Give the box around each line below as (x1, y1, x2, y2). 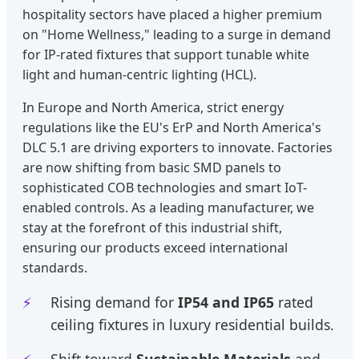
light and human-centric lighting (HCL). (22, 65, 256, 83)
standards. (22, 258, 87, 276)
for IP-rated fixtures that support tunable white (22, 45, 309, 63)
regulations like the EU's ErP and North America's (22, 118, 321, 136)
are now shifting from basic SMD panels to (22, 158, 281, 176)
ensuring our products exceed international (22, 238, 288, 256)
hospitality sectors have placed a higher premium (22, 5, 322, 23)
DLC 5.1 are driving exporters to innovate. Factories (22, 138, 333, 156)
